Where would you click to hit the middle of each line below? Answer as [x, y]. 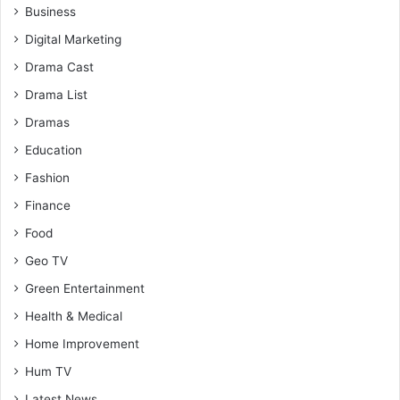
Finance [48, 206]
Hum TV [48, 372]
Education [54, 150]
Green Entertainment [85, 289]
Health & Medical [74, 317]
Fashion [47, 178]
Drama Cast [59, 67]
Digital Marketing [73, 40]
